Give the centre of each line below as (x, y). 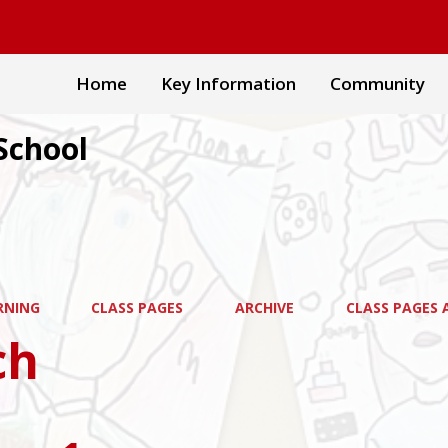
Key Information (228, 83)
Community (377, 83)
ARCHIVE (264, 307)
